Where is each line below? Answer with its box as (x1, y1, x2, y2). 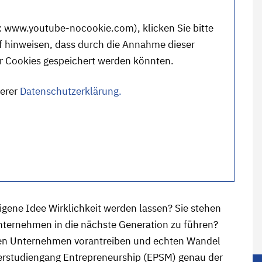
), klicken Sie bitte (134, 22, 213, 35)
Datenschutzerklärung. (20, 85, 122, 98)
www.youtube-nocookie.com (4, 22, 134, 35)
